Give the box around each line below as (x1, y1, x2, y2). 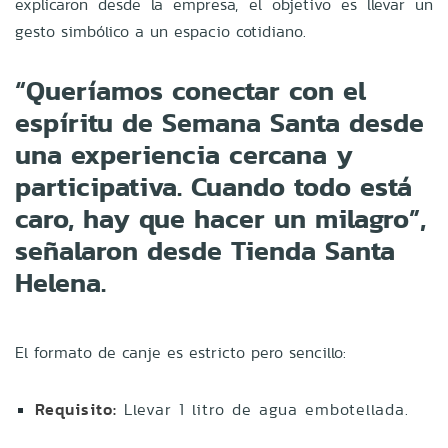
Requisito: (35, 397, 117, 421)
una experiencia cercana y (15, 133, 353, 175)
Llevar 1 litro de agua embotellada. (117, 397, 409, 421)
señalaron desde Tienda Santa (15, 229, 395, 271)
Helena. (15, 261, 106, 303)
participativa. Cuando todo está (15, 165, 412, 207)
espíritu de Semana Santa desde (15, 101, 424, 143)
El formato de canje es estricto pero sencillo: (15, 340, 346, 364)
